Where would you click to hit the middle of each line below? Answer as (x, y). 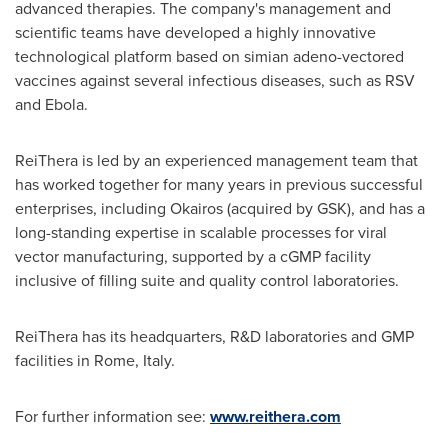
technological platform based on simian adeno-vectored (209, 55)
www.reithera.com (275, 416)
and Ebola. (53, 103)
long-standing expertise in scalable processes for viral (201, 231)
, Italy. (157, 359)
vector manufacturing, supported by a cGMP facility (193, 255)
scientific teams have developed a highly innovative (195, 31)
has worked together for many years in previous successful (219, 183)
